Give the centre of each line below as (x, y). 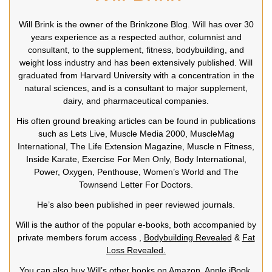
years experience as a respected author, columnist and (136, 37)
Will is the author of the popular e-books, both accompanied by (136, 224)
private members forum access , (80, 237)
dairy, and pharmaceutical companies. (136, 100)
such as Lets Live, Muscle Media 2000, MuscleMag (136, 133)
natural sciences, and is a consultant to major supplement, (136, 88)
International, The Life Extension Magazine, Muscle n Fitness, (136, 146)
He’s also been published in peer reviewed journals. (136, 204)
